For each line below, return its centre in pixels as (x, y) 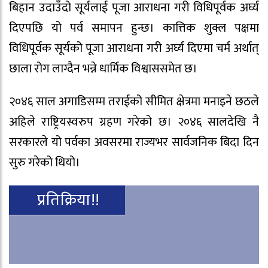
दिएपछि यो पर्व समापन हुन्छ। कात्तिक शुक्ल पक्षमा (134, 28)
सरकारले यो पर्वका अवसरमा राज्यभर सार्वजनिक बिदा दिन (134, 142)
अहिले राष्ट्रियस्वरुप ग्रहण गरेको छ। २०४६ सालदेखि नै (134, 122)
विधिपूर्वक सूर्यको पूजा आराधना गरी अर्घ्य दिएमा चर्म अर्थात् (134, 49)
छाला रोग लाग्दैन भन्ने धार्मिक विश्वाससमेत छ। (103, 69)
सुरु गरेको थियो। (45, 162)
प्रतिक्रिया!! (69, 200)
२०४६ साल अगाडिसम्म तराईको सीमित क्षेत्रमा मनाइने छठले (134, 101)
